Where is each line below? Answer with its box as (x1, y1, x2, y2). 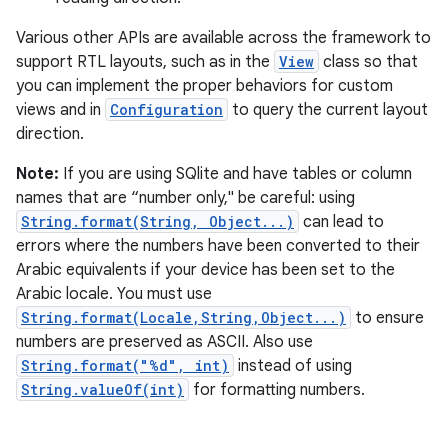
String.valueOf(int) (21, 380, 184, 399)
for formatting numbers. (189, 380, 365, 400)
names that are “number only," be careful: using (16, 188, 355, 208)
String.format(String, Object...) (21, 212, 294, 231)
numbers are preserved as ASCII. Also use (16, 332, 313, 352)
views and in (16, 100, 105, 120)
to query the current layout (228, 100, 428, 120)
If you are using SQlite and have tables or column (59, 164, 412, 184)
